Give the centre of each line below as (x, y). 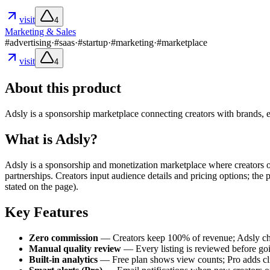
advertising (30, 43)
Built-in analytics (63, 259)
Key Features (46, 212)
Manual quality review (75, 248)
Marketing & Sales (40, 32)
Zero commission (64, 237)
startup (95, 43)
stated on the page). (42, 187)
